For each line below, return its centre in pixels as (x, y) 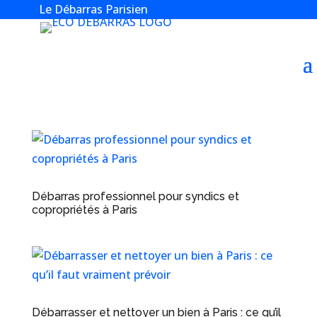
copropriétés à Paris (84, 210)
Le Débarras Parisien (93, 9)
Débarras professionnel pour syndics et (135, 196)
